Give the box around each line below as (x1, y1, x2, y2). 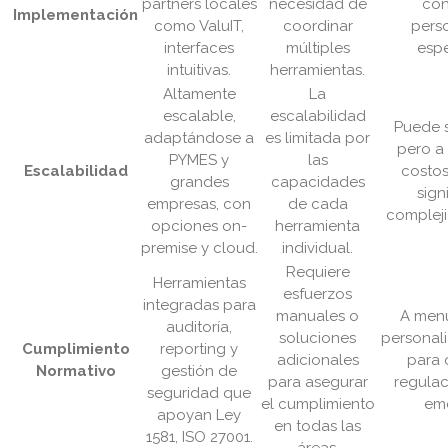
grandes (169, 173, 229, 192)
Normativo (35, 362, 116, 381)
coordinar (282, 17, 353, 36)
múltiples (285, 39, 350, 58)
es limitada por (265, 129, 370, 148)
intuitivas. (167, 61, 231, 80)
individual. (282, 239, 353, 258)
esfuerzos (283, 285, 352, 304)
